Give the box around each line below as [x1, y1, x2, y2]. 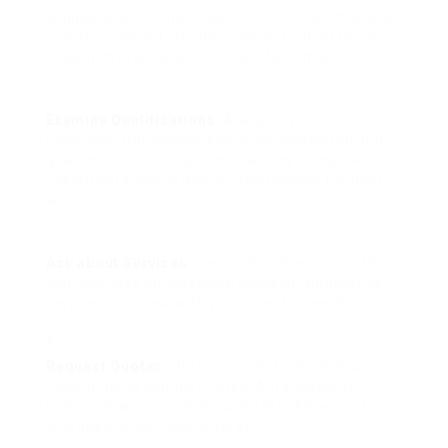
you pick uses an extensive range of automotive [46, 275, 383, 291]
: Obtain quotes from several [163, 358, 365, 374]
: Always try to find [215, 112, 348, 128]
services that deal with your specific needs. [46, 295, 351, 311]
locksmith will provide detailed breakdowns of [46, 398, 368, 414]
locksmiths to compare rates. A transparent [46, 378, 354, 394]
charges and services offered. [46, 418, 258, 434]
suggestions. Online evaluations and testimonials [46, 9, 392, 25]
